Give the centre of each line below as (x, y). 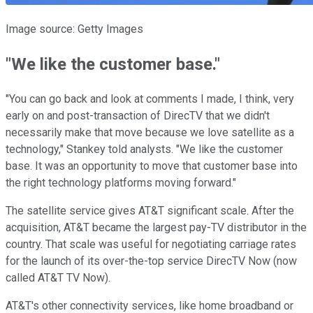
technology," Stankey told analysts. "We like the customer (144, 149)
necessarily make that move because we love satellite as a (150, 132)
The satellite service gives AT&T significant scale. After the (150, 210)
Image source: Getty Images (74, 29)
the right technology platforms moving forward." (121, 182)
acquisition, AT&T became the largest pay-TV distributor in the (156, 227)
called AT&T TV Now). (58, 277)
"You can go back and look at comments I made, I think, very (150, 99)
